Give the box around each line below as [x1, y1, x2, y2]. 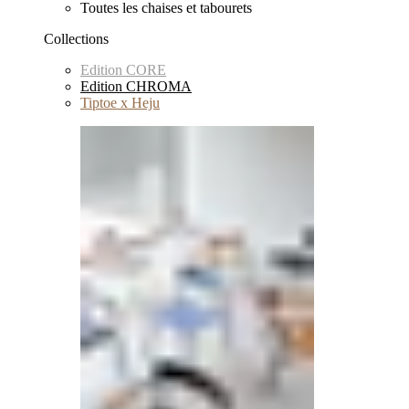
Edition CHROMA [80, 79, 192, 94]
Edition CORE [80, 62, 166, 78]
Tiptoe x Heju [80, 95, 160, 110]
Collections [44, 31, 109, 47]
